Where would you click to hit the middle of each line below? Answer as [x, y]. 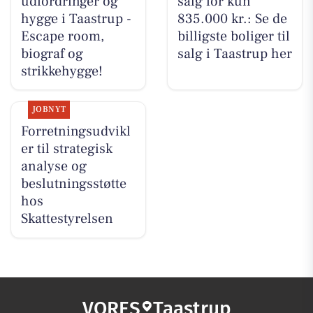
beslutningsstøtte [73, 184]
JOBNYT [49, 110]
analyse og [53, 167]
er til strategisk [66, 149]
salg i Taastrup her [234, 53]
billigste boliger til [233, 36]
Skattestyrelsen [67, 219]
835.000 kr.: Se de [232, 19]
